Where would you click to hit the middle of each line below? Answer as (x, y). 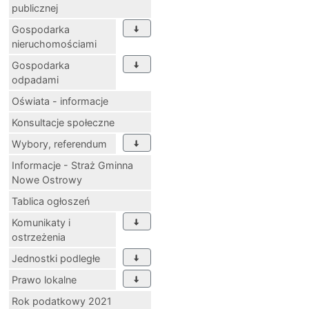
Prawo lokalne (44, 279)
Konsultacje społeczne (63, 122)
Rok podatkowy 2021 (62, 301)
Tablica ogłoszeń (51, 201)
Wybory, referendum (59, 143)
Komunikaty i (41, 222)
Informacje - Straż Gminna (72, 165)
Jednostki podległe (56, 258)
